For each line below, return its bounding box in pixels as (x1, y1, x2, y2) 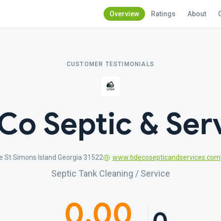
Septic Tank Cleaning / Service (51, 168, 170, 179)
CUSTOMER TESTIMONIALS (66, 61, 155, 68)
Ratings (151, 10, 176, 18)
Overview (110, 10, 139, 18)
